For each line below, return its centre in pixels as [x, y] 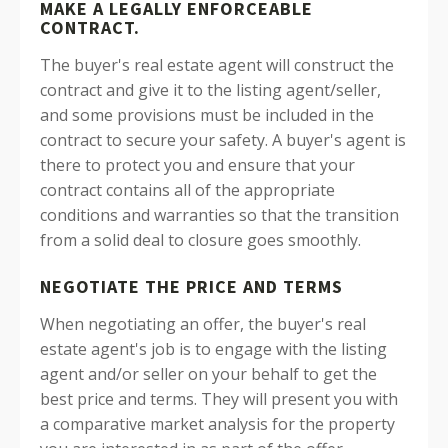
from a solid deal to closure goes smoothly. [200, 240]
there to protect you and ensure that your [197, 165]
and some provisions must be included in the [207, 115]
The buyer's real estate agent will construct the [217, 65]
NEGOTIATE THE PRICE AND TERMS [191, 286]
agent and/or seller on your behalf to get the [208, 374]
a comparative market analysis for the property [217, 424]
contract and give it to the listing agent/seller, [210, 90]
